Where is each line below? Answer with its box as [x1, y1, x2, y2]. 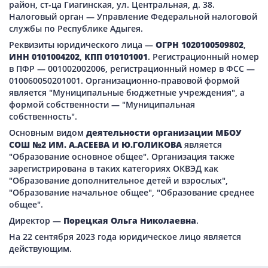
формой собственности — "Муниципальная [9, 99, 195, 111]
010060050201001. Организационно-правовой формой [9, 75, 239, 87]
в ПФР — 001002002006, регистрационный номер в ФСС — [9, 63, 255, 75]
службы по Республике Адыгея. [9, 23, 143, 35]
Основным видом [9, 127, 86, 139]
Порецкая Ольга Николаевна [63, 215, 196, 227]
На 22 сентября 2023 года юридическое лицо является [9, 231, 241, 243]
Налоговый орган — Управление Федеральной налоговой [9, 11, 257, 23]
